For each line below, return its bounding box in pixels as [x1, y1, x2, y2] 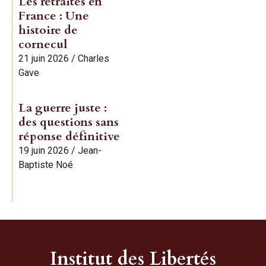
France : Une [18, 7, 89, 24]
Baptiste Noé [18, 159, 73, 170]
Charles [78, 52, 109, 64]
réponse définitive [18, 128, 120, 144]
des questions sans [18, 113, 119, 130]
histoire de [18, 21, 78, 38]
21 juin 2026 [18, 52, 69, 64]
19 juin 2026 [18, 144, 69, 156]
